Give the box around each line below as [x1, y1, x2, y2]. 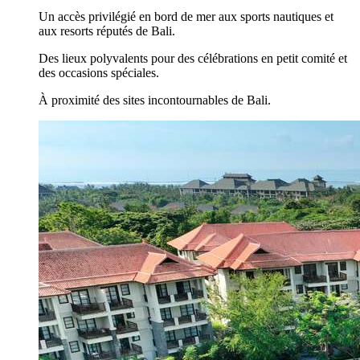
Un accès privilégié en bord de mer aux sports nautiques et [39, 9, 333, 23]
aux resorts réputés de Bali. [39, 23, 175, 38]
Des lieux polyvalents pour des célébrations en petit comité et [39, 51, 347, 65]
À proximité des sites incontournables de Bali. [39, 92, 271, 107]
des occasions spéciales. [39, 65, 159, 80]
